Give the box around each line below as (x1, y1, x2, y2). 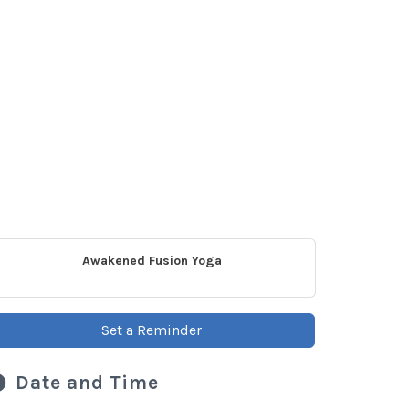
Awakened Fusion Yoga (81, 253, 222, 268)
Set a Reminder (101, 321, 202, 339)
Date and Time (16, 372, 159, 393)
